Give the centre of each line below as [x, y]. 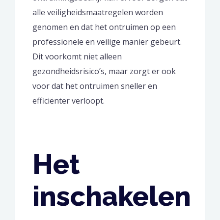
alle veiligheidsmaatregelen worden [98, 12]
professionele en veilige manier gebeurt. [107, 41]
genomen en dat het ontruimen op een [104, 27]
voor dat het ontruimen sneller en [95, 86]
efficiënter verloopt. [69, 100]
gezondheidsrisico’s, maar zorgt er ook [104, 71]
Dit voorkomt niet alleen [77, 56]
